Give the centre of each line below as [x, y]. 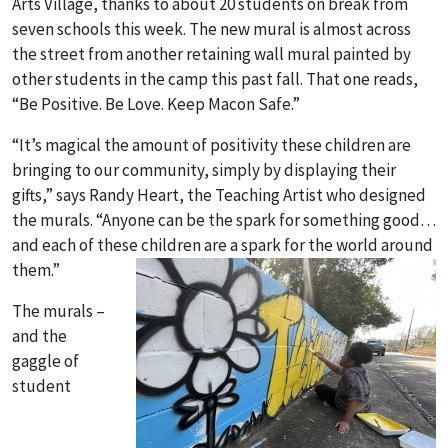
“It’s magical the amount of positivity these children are [211, 145]
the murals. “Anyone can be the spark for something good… [224, 220]
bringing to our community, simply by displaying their [204, 170]
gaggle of [45, 361]
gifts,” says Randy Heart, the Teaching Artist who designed [219, 195]
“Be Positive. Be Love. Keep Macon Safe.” [157, 104]
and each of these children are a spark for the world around [222, 245]
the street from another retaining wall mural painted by [211, 54]
